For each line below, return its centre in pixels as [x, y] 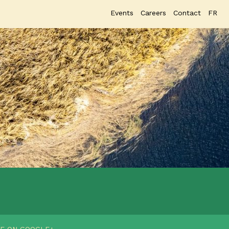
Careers [153, 13]
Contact [187, 13]
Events [122, 13]
